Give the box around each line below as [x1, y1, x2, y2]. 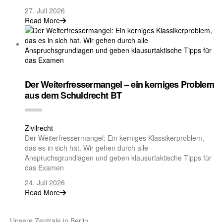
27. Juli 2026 [25, 5, 65, 15]
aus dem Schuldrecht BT [25, 88, 122, 102]
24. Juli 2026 [25, 177, 65, 187]
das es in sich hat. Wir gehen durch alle [25, 142, 148, 153]
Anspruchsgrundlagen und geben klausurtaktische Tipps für [25, 152, 212, 163]
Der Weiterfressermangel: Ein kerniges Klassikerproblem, [25, 132, 204, 143]
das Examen [25, 162, 64, 172]
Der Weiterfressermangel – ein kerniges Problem [25, 77, 214, 91]
